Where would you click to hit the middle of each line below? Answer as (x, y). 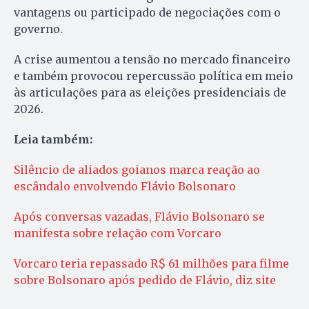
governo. (38, 29)
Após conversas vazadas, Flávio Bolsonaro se (139, 217)
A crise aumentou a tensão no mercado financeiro (152, 60)
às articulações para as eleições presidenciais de (150, 93)
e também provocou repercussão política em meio (153, 76)
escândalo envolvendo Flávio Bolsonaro (125, 187)
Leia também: (53, 140)
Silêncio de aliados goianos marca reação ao (137, 170)
